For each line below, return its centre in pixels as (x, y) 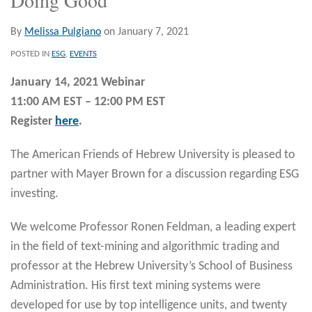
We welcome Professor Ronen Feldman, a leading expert (153, 227)
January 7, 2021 (153, 32)
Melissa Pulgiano (63, 32)
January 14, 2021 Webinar (78, 82)
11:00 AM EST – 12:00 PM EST (88, 102)
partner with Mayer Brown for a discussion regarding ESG (155, 174)
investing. (34, 194)
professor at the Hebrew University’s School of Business (151, 266)
